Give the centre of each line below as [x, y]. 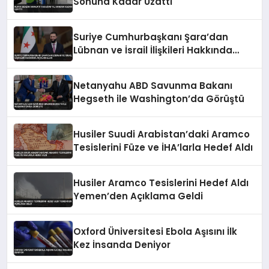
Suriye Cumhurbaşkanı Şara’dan [151, 37]
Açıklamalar [102, 64]
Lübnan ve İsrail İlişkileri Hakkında [153, 50]
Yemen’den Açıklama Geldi [138, 196]
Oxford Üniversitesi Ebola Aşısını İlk [156, 232]
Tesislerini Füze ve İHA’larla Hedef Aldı [163, 148]
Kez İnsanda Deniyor [122, 245]
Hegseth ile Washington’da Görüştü [159, 99]
